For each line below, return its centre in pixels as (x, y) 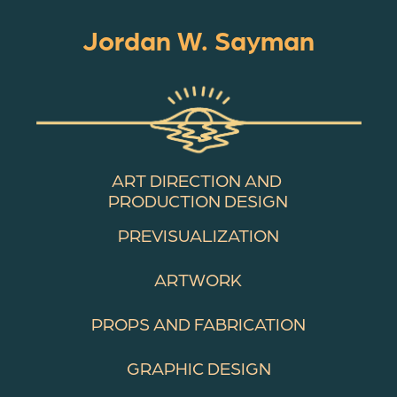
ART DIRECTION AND (196, 181)
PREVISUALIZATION (198, 235)
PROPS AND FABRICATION (198, 323)
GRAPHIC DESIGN (198, 368)
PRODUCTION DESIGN (198, 201)
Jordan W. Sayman (198, 40)
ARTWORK (198, 279)
